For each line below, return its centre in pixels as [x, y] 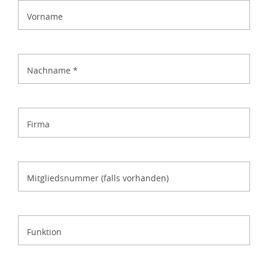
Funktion [44, 232]
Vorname [45, 17]
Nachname [50, 71]
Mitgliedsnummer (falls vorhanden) [98, 178]
